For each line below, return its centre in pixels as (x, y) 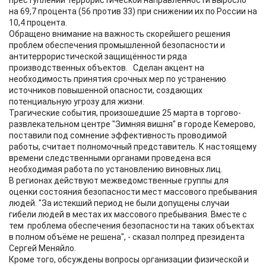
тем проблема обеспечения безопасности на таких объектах (132, 226)
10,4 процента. (38, 23)
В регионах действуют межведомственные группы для (119, 180)
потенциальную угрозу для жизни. (77, 102)
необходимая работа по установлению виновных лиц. (116, 169)
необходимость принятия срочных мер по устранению (118, 79)
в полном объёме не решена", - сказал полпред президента (127, 237)
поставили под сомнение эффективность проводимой (118, 135)
